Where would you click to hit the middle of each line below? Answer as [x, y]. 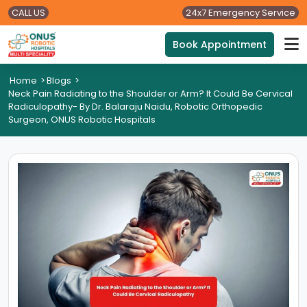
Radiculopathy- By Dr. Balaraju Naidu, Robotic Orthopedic [135, 107]
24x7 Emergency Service [240, 13]
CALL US [28, 13]
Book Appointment [220, 45]
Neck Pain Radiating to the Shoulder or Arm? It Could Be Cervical [150, 94]
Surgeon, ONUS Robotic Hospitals [82, 120]
